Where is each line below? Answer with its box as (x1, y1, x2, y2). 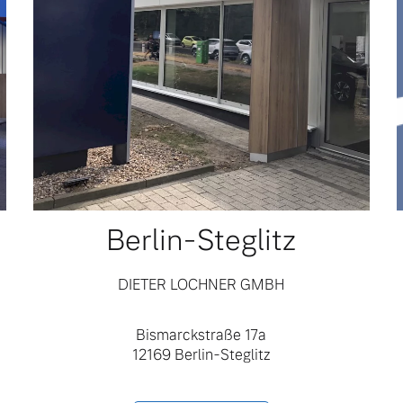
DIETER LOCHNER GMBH (118, 274, 285, 294)
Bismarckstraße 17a (136, 325, 267, 345)
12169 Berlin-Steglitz (131, 345, 271, 364)
